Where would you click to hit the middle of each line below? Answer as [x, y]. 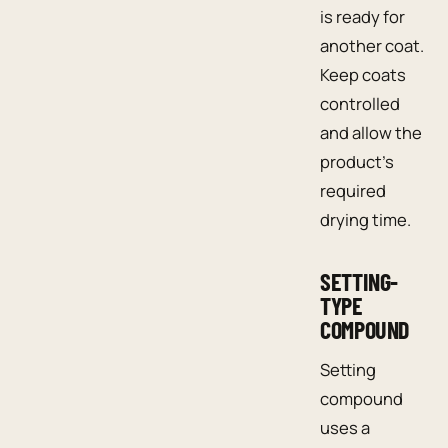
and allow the [371, 132]
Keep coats [363, 74]
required [353, 190]
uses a [345, 427]
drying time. [365, 219]
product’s [357, 161]
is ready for [362, 16]
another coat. [372, 45]
